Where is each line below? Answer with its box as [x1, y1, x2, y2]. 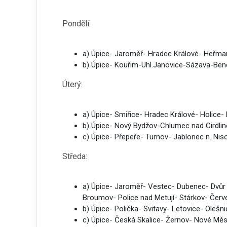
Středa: [62, 152, 87, 161]
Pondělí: [62, 19, 91, 28]
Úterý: [62, 80, 83, 89]
